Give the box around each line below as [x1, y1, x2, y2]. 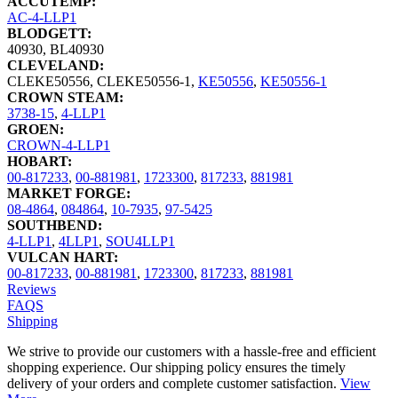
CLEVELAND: [7, 58, 104, 74]
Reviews [7, 282, 56, 298]
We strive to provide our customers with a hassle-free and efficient [7, 344, 376, 360]
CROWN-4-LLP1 [7, 138, 110, 154]
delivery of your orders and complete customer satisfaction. [7, 376, 340, 392]
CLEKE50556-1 [97, 74, 191, 90]
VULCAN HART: [7, 250, 118, 266]
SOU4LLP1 [106, 234, 175, 250]
